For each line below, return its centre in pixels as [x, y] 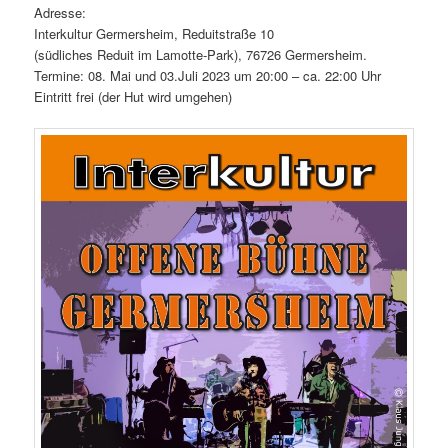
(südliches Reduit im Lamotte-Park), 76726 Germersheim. [201, 54]
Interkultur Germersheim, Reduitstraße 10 [154, 33]
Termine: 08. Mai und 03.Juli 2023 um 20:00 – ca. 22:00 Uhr [208, 75]
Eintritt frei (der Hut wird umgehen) [133, 96]
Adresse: [60, 12]
